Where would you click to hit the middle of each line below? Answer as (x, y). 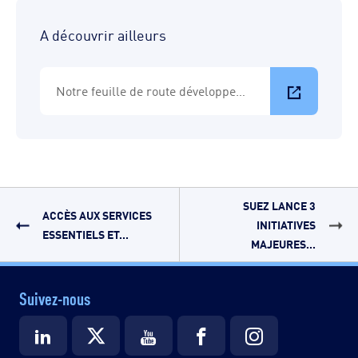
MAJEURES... (284, 243)
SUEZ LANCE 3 (280, 205)
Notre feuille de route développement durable (241, 90)
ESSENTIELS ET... (85, 233)
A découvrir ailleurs (103, 34)
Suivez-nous (55, 297)
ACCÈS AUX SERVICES (97, 214)
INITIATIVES (286, 224)
